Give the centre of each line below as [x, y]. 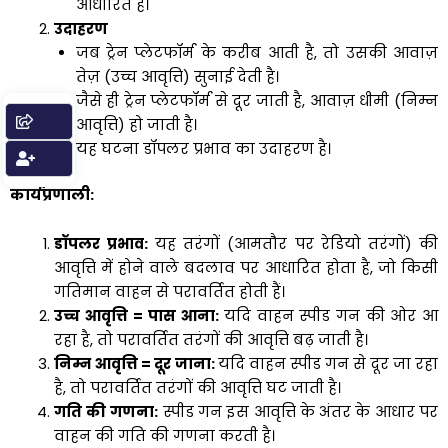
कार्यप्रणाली [50, 194]
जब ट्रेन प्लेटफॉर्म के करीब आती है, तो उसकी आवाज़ [256, 52]
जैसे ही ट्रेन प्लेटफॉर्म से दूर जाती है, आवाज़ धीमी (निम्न [256, 100]
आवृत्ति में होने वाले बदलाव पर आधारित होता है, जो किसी [245, 268]
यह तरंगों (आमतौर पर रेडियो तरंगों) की [293, 244]
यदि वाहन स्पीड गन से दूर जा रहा [328, 364]
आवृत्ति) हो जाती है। [136, 124]
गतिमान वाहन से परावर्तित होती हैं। [169, 292]
